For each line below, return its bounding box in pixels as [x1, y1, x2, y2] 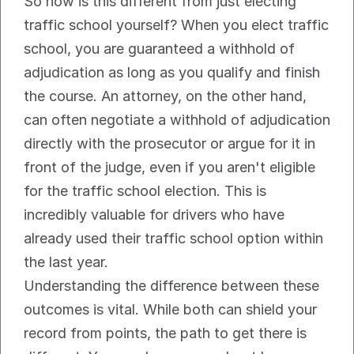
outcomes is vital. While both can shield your [24, 301, 317, 318]
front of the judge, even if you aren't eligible [24, 159, 315, 176]
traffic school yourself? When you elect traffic [24, 17, 329, 34]
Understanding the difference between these [24, 277, 319, 295]
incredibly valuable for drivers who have [24, 206, 284, 224]
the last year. [24, 254, 108, 271]
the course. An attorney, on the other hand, [24, 88, 307, 105]
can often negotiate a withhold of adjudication [24, 111, 330, 129]
